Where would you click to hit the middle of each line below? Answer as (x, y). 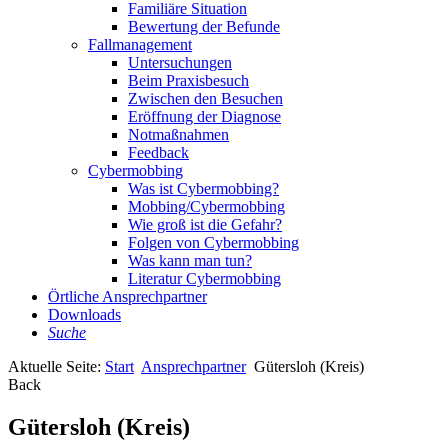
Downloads (84, 314)
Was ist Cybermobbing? (203, 188)
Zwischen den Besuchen (205, 98)
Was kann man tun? (190, 260)
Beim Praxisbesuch (188, 80)
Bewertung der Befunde (204, 26)
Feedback (158, 152)
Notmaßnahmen (178, 134)
